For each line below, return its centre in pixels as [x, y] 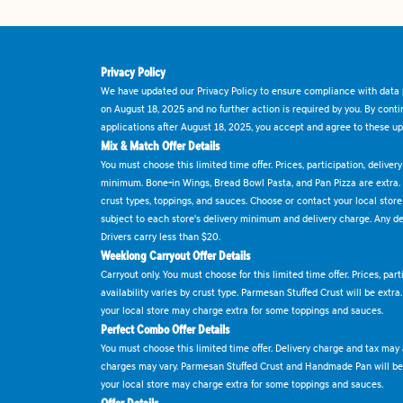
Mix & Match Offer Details [160, 146]
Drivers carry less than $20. [161, 236]
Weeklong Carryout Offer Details [175, 255]
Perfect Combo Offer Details [165, 329]
